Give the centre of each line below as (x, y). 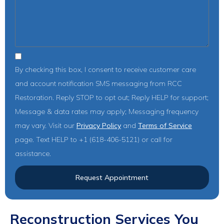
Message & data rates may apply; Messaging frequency (107, 111)
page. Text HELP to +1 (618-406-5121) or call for (94, 139)
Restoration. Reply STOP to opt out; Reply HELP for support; (112, 97)
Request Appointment (112, 177)
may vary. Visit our (46, 125)
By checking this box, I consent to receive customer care (105, 69)
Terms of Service (165, 125)
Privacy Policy (99, 125)
